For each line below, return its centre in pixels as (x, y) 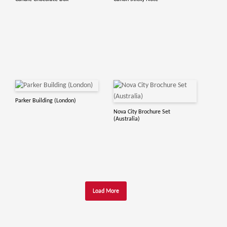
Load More (106, 191)
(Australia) (127, 119)
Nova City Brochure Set (142, 112)
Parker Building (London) (46, 101)
